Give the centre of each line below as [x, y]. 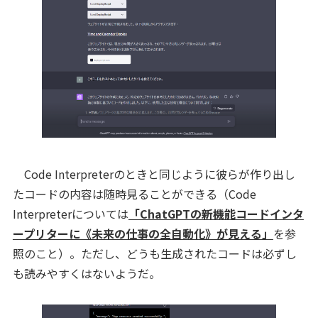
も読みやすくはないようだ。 [86, 274]
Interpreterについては [70, 214]
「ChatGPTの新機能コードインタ [216, 214]
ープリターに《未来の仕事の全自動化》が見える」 [143, 234]
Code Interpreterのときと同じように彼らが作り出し [154, 174]
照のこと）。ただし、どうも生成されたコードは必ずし [154, 254]
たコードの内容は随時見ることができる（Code [134, 194]
